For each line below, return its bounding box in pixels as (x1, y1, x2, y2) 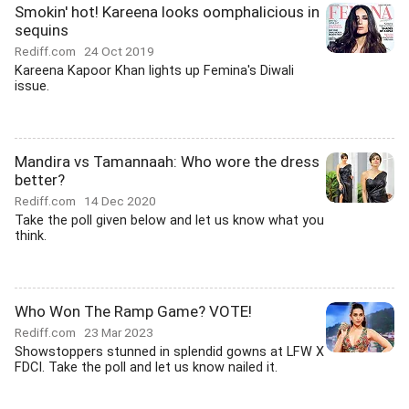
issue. (15, 79, 49, 94)
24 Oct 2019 (84, 44, 154, 58)
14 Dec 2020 (84, 194, 156, 208)
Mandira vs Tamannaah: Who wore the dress (15, 152, 320, 171)
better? (15, 171, 65, 189)
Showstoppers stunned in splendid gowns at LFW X (15, 344, 324, 360)
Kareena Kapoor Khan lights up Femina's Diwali (15, 63, 294, 79)
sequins (15, 21, 68, 39)
